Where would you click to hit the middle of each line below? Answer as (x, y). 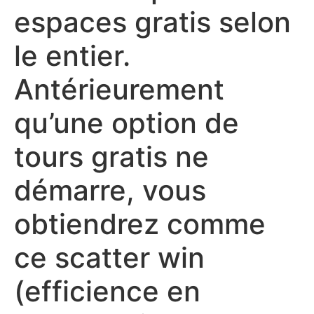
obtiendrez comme (140, 224)
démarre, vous (110, 190)
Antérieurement (119, 89)
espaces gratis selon (152, 22)
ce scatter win (109, 258)
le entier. (72, 56)
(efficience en (107, 291)
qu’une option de (127, 123)
